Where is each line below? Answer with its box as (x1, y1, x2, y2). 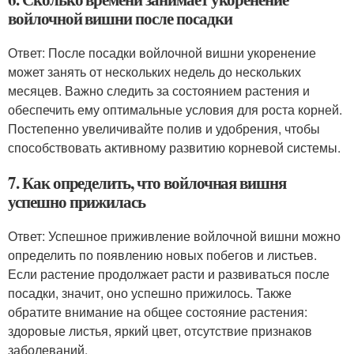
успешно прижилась (8, 190, 146, 213)
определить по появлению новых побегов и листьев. (8, 246, 317, 264)
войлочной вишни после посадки (8, 6, 232, 30)
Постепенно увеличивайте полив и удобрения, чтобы (8, 119, 320, 137)
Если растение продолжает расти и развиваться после (8, 265, 330, 283)
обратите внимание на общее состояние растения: (8, 303, 307, 321)
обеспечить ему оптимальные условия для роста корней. (8, 100, 342, 119)
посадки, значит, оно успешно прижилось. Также (8, 284, 292, 302)
